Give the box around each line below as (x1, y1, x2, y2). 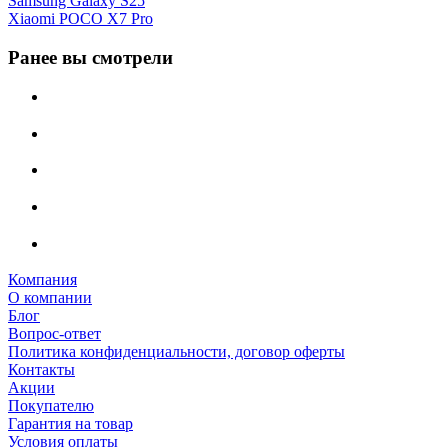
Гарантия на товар (8, 415, 133, 433)
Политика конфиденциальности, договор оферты (8, 343, 345, 361)
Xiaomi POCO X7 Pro (8, 10, 153, 28)
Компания (8, 271, 77, 289)
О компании (8, 289, 92, 307)
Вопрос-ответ (8, 325, 101, 343)
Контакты (8, 361, 75, 379)
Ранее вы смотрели (8, 47, 173, 69)
